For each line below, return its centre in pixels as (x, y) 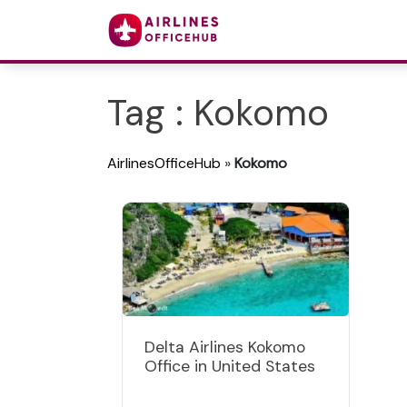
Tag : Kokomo (218, 113)
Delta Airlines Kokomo (225, 347)
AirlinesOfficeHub (164, 163)
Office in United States (230, 366)
